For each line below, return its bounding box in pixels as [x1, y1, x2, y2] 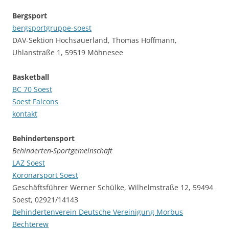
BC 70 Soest [12, 84, 52, 95]
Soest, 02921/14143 [12, 195, 78, 205]
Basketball [12, 72, 49, 82]
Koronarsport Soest [12, 170, 78, 180]
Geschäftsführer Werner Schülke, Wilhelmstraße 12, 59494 [12, 182, 213, 193]
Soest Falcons [12, 97, 58, 107]
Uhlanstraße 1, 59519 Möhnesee [12, 48, 123, 58]
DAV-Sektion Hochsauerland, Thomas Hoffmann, [12, 35, 177, 45]
